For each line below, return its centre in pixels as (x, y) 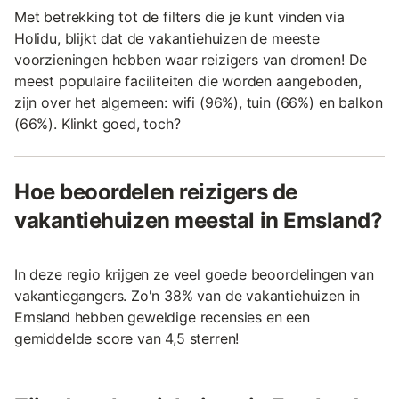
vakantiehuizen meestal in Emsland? (199, 220)
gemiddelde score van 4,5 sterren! (127, 338)
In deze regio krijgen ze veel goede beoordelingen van (194, 274)
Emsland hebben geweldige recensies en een (162, 317)
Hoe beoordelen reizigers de (156, 191)
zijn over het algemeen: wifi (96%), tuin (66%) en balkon (199, 102)
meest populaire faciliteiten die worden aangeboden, (188, 81)
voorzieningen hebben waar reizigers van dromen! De (191, 59)
